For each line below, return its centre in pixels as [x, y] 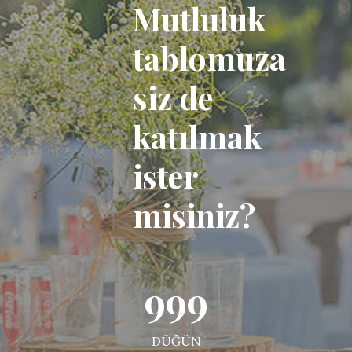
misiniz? [194, 215]
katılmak [197, 137]
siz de [173, 97]
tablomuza [209, 58]
